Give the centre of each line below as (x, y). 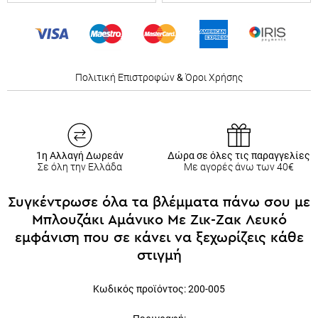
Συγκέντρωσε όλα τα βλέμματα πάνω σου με (159, 202)
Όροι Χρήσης (214, 77)
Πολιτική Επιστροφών (126, 77)
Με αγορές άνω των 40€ (238, 167)
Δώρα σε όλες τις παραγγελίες (238, 155)
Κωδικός (114, 289)
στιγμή (159, 256)
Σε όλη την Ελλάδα (79, 167)
